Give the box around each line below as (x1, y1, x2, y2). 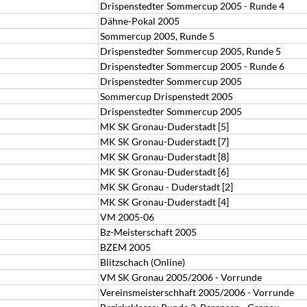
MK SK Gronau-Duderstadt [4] (100, 196, 229, 208)
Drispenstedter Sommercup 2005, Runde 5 (100, 45, 281, 57)
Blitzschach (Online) (100, 256, 185, 268)
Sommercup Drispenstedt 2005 (100, 90, 233, 102)
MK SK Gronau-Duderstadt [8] (100, 151, 229, 162)
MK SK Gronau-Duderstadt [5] (100, 121, 229, 132)
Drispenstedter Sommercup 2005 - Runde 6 (100, 60, 284, 72)
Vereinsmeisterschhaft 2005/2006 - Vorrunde (100, 286, 294, 298)
